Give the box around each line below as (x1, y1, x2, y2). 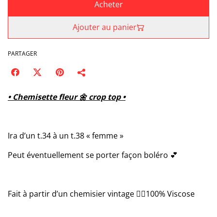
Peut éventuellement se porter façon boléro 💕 (8, 150, 178, 160)
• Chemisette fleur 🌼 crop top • (8, 92, 125, 102)
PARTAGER (8, 49, 37, 58)
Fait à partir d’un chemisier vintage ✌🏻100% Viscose (8, 188, 195, 199)
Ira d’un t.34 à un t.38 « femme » (8, 130, 124, 141)
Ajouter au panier (73, 22, 137, 32)
